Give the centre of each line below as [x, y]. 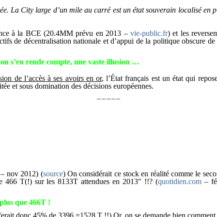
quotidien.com [180, 181]
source [53, 174]
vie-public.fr [149, 33]
